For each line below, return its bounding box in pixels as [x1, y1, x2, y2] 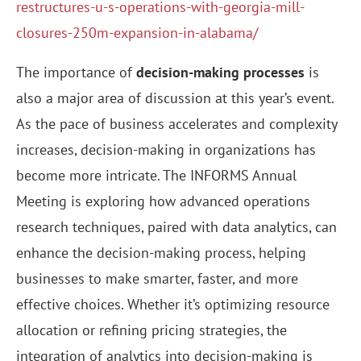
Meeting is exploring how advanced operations [16, 192, 310, 211]
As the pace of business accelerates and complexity [16, 114, 337, 134]
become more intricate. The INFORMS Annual [16, 166, 297, 185]
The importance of [16, 63, 136, 82]
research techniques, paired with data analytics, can [16, 218, 337, 237]
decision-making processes [136, 63, 305, 82]
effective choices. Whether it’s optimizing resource [16, 295, 330, 314]
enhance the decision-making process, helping [16, 243, 306, 263]
